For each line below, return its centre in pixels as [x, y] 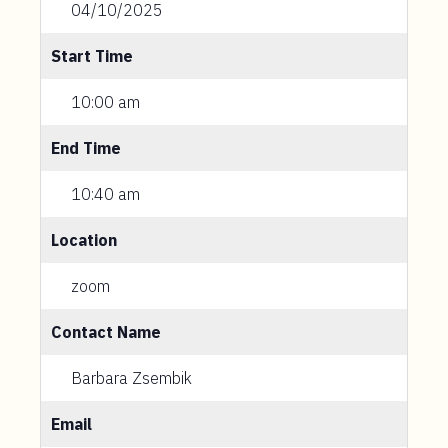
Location [84, 240]
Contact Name [106, 332]
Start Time [92, 56]
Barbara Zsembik [131, 378]
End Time [86, 148]
